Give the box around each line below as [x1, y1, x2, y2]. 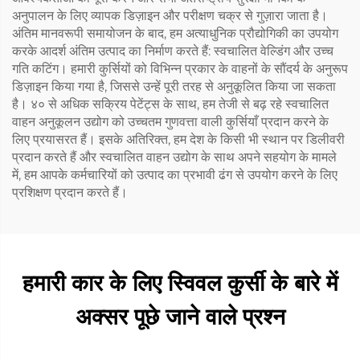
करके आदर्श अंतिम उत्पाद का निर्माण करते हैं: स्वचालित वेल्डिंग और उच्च [12, 43, 333, 59]
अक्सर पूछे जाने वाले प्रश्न [75, 302, 285, 330]
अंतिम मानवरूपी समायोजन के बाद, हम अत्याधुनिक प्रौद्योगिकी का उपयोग [12, 25, 338, 41]
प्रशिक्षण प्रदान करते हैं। [12, 184, 128, 200]
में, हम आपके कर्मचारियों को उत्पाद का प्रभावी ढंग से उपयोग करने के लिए [12, 166, 337, 182]
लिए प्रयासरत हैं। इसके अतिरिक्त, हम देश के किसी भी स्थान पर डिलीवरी [12, 131, 345, 147]
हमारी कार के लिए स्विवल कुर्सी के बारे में [22, 268, 338, 297]
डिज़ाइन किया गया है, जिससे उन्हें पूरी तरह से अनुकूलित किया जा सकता [12, 78, 336, 94]
